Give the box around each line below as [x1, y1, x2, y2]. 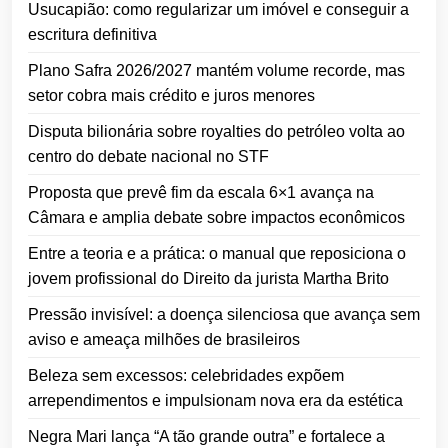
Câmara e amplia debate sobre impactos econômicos [28, 208, 405, 226]
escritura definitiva [28, 25, 157, 43]
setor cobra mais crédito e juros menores [28, 86, 315, 104]
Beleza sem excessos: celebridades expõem [28, 366, 344, 384]
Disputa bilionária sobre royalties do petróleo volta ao [28, 122, 405, 140]
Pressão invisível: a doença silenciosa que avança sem [28, 305, 420, 323]
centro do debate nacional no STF [28, 147, 269, 165]
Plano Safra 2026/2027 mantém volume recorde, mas [28, 61, 405, 79]
